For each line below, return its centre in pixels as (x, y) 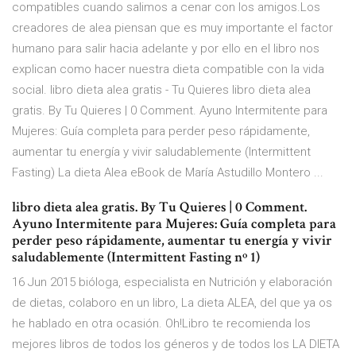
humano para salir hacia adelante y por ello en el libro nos (166, 49)
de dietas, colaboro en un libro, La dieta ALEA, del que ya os (172, 303)
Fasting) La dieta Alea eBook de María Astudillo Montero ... (168, 173)
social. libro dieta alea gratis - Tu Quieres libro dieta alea (161, 90)
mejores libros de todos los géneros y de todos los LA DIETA (176, 344)
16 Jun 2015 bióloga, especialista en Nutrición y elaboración (172, 282)
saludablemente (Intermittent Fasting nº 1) (136, 257)
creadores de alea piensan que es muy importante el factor (172, 28)
